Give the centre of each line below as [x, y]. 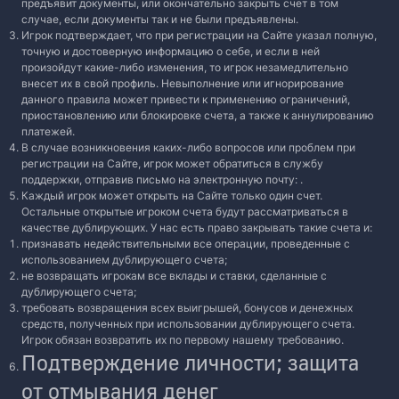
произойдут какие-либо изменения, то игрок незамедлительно [185, 67]
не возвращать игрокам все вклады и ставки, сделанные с [174, 276]
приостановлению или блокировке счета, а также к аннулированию [198, 115]
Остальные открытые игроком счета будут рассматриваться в [185, 212]
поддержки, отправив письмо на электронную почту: [161, 179]
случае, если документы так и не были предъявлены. [160, 19]
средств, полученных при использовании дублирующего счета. [188, 324]
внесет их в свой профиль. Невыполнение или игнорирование [183, 83]
